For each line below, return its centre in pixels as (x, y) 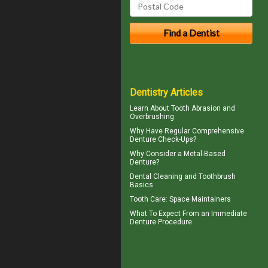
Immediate (229, 213)
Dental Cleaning (156, 176)
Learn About (150, 108)
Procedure (174, 222)
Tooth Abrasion (196, 108)
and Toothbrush (209, 176)
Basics (141, 185)
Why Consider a (157, 153)
